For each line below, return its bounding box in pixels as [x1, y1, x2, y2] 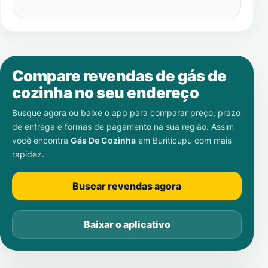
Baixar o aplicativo [83, 218, 170, 230]
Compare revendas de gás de [12, 66, 227, 85]
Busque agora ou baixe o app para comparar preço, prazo [12, 108, 240, 118]
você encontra [12, 135, 71, 145]
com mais [192, 135, 232, 145]
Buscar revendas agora [72, 180, 181, 192]
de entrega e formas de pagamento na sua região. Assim [12, 121, 234, 132]
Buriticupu [153, 135, 192, 145]
